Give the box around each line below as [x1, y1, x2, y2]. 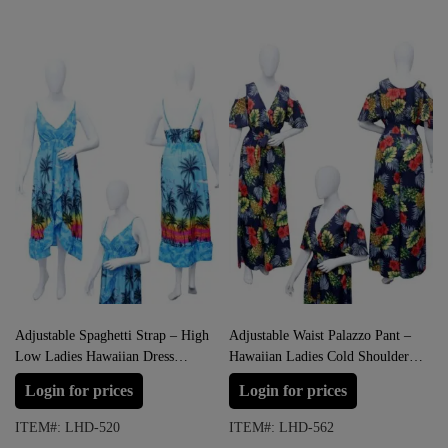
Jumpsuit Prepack [229, 369, 328, 385]
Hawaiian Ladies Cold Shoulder [229, 348, 409, 364]
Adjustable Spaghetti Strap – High [15, 327, 209, 343]
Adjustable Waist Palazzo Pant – [229, 327, 411, 343]
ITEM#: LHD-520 [15, 419, 120, 435]
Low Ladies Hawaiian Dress [15, 348, 174, 364]
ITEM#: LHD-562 [229, 419, 334, 435]
